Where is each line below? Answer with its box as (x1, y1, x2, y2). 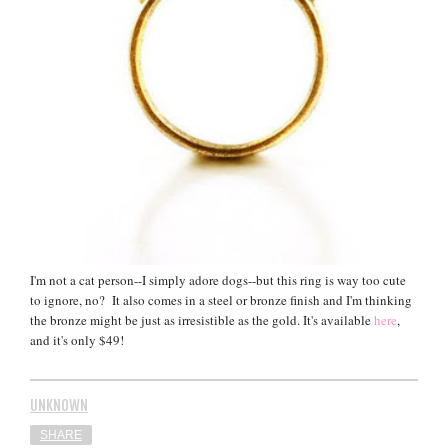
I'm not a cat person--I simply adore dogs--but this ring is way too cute (30, 270, 406, 289)
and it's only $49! (30, 330, 124, 349)
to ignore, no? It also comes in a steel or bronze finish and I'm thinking (30, 290, 412, 309)
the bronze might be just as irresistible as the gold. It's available (30, 310, 374, 329)
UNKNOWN (30, 395, 88, 415)
